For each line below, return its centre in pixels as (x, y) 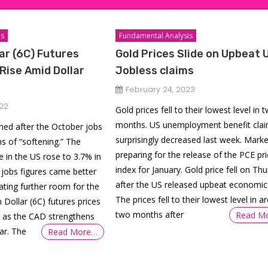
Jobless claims (154, 71)
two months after (149, 214)
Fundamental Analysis (156, 36)
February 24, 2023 (160, 89)
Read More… (72, 232)
